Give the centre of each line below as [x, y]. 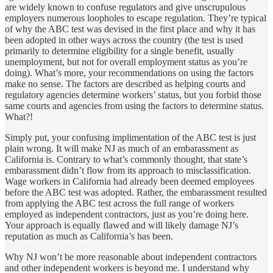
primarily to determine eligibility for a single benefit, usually [119, 51]
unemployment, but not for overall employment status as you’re [126, 62]
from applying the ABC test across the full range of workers [119, 204]
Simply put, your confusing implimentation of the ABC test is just [130, 138]
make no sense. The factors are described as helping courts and [125, 84]
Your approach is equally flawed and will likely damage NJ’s [122, 225]
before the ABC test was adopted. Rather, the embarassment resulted [136, 193]
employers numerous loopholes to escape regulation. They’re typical [136, 18]
